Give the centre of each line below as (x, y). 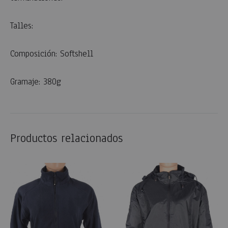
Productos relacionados (66, 138)
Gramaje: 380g (36, 82)
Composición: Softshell (52, 54)
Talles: (22, 26)
